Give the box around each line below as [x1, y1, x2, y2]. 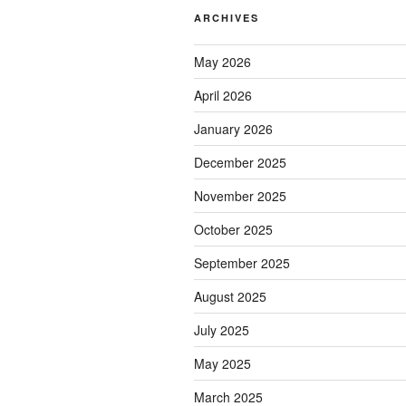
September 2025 [194, 254, 290, 273]
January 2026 [194, 120, 273, 139]
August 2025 [194, 287, 266, 306]
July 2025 [194, 321, 249, 340]
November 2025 [194, 187, 286, 206]
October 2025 [194, 220, 273, 239]
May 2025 [194, 354, 251, 373]
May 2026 [194, 53, 251, 72]
